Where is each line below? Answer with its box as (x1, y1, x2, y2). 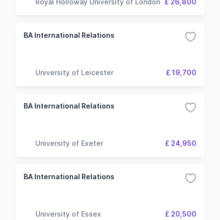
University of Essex (35, 209, 101, 218)
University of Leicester (35, 68, 113, 77)
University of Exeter (35, 138, 103, 147)
